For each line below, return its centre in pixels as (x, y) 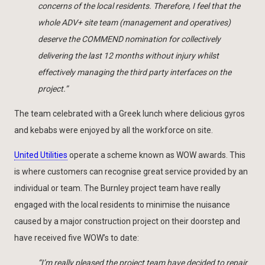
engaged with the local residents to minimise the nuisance (122, 204)
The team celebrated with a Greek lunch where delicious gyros (130, 113)
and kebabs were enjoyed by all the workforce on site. (114, 130)
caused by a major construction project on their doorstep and (127, 221)
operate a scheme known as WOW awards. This (156, 155)
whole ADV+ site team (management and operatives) (134, 22)
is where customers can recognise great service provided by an (131, 171)
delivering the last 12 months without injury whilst (128, 55)
